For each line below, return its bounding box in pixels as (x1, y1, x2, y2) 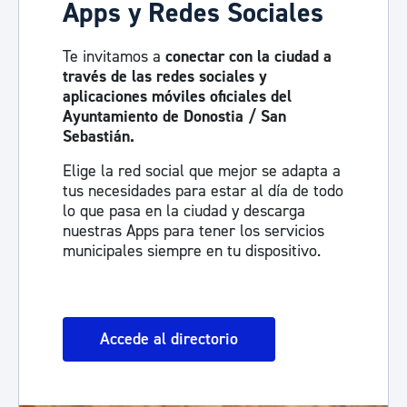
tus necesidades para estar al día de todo (63, 181, 343, 202)
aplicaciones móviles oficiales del (63, 86, 292, 107)
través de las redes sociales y (63, 66, 267, 87)
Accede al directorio (100, 329, 238, 350)
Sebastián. (63, 126, 134, 147)
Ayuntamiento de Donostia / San (63, 106, 286, 127)
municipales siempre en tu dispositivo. (63, 241, 321, 262)
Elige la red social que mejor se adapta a (63, 161, 341, 182)
